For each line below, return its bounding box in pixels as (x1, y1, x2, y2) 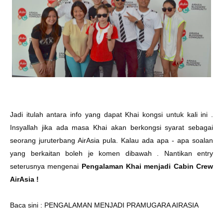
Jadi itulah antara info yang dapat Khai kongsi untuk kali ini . (10, 111, 213, 118)
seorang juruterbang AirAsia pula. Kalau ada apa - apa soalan (10, 136, 213, 144)
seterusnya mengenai (10, 162, 82, 170)
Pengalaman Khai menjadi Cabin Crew (81, 162, 214, 170)
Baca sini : (10, 201, 44, 209)
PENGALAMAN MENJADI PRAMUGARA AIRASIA (44, 201, 201, 209)
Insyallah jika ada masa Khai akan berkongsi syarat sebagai (10, 123, 213, 131)
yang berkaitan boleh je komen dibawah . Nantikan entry (10, 149, 213, 157)
